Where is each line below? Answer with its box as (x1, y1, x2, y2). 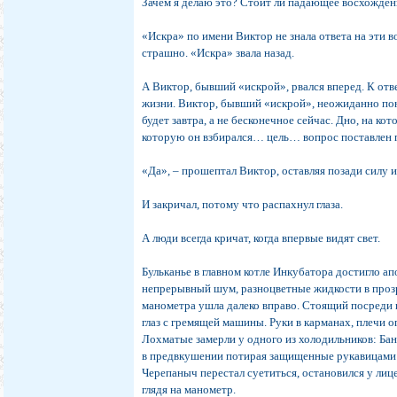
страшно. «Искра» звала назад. (142, 46, 295, 60)
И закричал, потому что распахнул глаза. (142, 198, 344, 212)
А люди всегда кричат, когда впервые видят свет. (142, 231, 381, 245)
